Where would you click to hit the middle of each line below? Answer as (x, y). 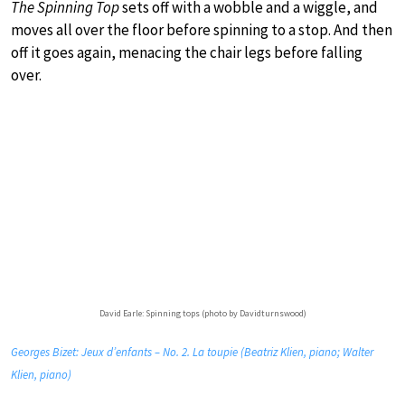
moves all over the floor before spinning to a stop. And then (202, 29)
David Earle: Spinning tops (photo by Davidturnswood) (202, 313)
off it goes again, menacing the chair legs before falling (187, 52)
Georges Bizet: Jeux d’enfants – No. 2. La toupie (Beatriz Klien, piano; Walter (192, 352)
